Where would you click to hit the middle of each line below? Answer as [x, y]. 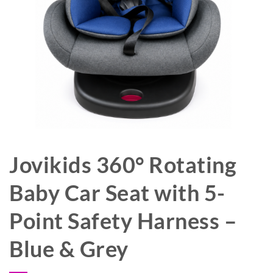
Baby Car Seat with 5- [117, 193]
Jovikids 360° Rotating [123, 165]
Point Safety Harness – [123, 221]
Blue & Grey [69, 249]
